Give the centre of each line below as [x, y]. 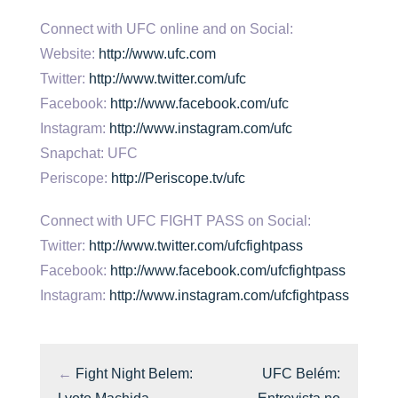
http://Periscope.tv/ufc [178, 178]
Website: [69, 54]
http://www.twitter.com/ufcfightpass [196, 246]
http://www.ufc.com [157, 54]
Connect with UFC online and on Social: [167, 29]
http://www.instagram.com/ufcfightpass [229, 295]
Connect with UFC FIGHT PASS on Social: [175, 221]
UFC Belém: [301, 374]
